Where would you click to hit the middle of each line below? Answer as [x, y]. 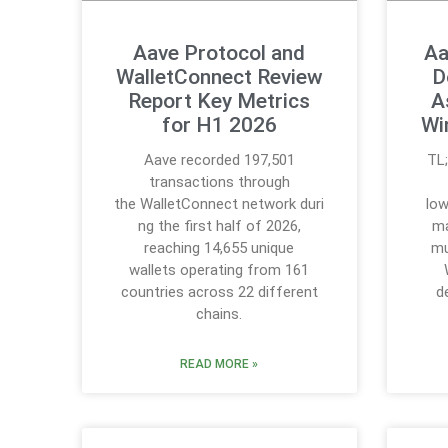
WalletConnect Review [219, 77]
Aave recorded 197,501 [219, 160]
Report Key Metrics [219, 101]
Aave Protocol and [219, 53]
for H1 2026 [219, 125]
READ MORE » [219, 364]
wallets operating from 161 [219, 270]
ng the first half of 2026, [219, 226]
